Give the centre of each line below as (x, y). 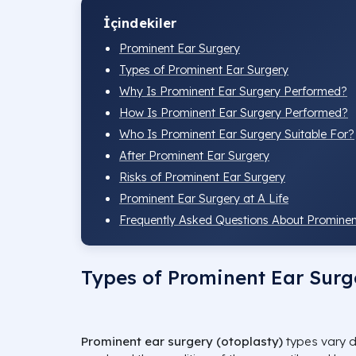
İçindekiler (140, 22)
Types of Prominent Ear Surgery (204, 70)
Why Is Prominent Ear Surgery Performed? (233, 91)
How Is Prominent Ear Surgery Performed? (234, 112)
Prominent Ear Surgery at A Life (204, 198)
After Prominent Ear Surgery (194, 155)
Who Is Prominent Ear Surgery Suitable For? (237, 134)
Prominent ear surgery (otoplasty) (182, 341)
